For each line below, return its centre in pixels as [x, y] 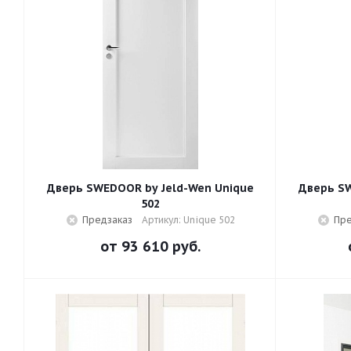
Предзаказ [107, 220]
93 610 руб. [161, 246]
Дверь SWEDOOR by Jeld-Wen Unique [150, 188]
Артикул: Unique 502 [188, 220]
